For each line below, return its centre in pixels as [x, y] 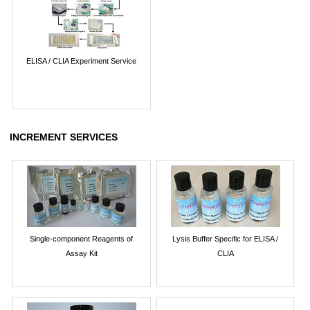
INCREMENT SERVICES [64, 137]
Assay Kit [81, 253]
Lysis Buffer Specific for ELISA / [226, 238]
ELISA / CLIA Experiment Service [82, 61]
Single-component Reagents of [82, 238]
